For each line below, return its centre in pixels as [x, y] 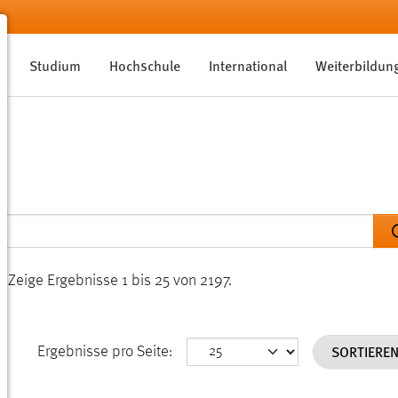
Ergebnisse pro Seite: [105, 352]
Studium [56, 65]
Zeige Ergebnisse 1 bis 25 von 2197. [120, 281]
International [248, 65]
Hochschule [145, 65]
